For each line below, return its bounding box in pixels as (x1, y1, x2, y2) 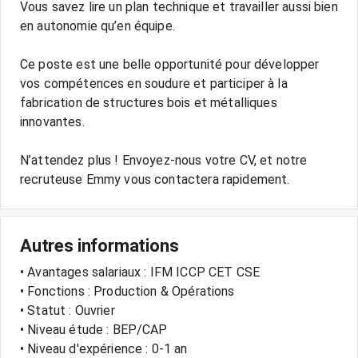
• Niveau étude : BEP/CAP (20, 322, 168, 337)
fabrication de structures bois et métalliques (20, 95, 277, 110)
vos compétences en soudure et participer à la (20, 76, 288, 91)
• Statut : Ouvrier (20, 303, 115, 318)
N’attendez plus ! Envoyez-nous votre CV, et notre (20, 153, 308, 168)
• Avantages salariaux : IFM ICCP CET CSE (20, 265, 261, 280)
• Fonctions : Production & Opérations (20, 284, 235, 299)
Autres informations (20, 236, 179, 256)
